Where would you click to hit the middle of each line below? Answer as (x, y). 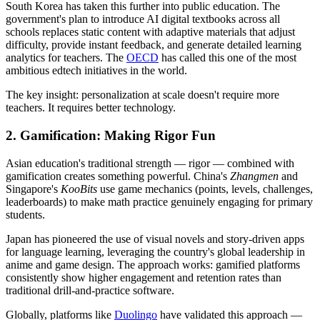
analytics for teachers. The (66, 58)
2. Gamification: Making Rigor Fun (111, 136)
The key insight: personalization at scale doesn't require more (142, 95)
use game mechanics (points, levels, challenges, (205, 189)
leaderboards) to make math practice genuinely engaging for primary (159, 201)
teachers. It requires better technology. (91, 108)
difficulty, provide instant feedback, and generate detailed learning (154, 45)
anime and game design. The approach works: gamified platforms (153, 264)
